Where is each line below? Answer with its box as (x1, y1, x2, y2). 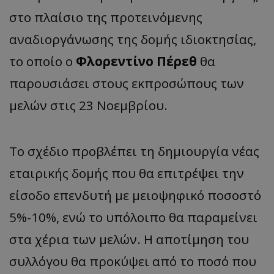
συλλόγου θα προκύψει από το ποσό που (9, 253, 256, 270)
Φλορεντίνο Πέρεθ (76, 53, 197, 70)
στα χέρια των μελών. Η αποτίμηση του (9, 231, 249, 248)
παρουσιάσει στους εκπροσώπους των (9, 75, 244, 92)
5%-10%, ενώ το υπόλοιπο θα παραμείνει (9, 209, 257, 226)
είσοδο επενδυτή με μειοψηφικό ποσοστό (9, 187, 261, 204)
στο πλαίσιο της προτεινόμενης (9, 9, 202, 26)
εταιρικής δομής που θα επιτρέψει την (9, 165, 244, 182)
